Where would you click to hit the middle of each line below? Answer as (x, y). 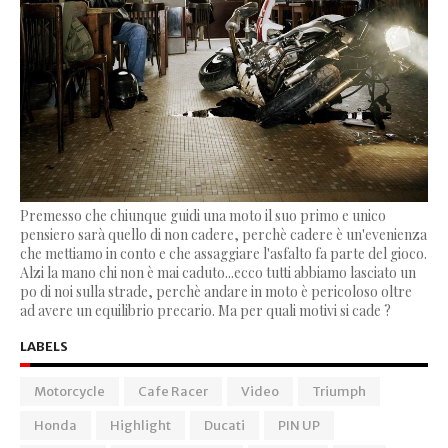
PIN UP (299, 425)
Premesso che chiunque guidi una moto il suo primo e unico (203, 215)
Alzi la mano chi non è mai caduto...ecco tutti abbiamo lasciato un (218, 272)
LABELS (44, 346)
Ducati (224, 425)
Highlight (140, 425)
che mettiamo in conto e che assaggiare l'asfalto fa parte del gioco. (223, 253)
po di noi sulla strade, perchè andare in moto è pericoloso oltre (216, 291)
